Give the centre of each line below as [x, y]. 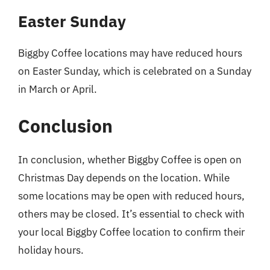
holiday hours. [51, 250]
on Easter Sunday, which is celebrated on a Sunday [135, 71]
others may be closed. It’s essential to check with [131, 214]
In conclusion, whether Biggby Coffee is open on [130, 160]
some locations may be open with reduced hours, [131, 196]
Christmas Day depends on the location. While [124, 178]
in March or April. [58, 89]
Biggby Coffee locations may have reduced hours [130, 53]
